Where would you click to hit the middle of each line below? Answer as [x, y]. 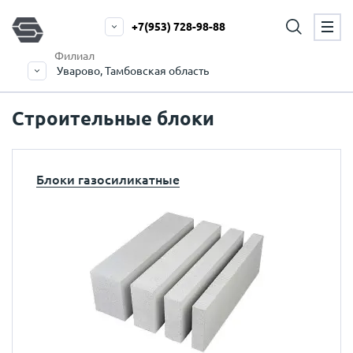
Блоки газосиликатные [108, 180]
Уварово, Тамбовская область [133, 71]
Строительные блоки [113, 119]
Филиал [74, 56]
